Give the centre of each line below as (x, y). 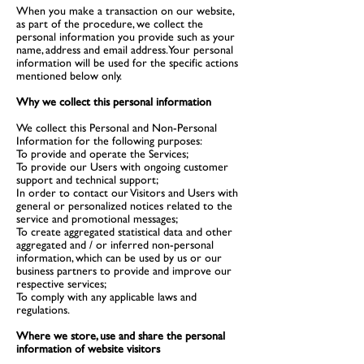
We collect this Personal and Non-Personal (117, 128)
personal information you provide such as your (126, 37)
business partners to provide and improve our (124, 271)
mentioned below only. (69, 76)
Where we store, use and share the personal (121, 336)
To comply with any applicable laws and (106, 297)
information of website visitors (88, 349)
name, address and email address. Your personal (125, 50)
